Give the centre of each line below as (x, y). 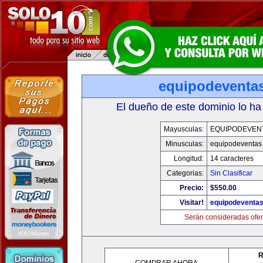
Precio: (192, 188)
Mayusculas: (184, 129)
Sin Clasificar (231, 173)
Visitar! (192, 203)
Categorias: (185, 173)
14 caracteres (232, 159)
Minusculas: (185, 144)
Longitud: (189, 159)
